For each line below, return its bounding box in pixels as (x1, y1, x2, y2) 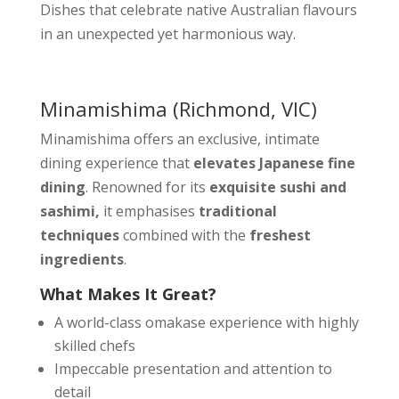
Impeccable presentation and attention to (53, 359, 332, 379)
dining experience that (39, 153, 193, 173)
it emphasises (99, 201, 199, 221)
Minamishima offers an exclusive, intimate (39, 129, 320, 149)
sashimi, (39, 201, 100, 221)
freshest (248, 225, 311, 245)
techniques (39, 225, 119, 245)
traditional (198, 201, 277, 221)
